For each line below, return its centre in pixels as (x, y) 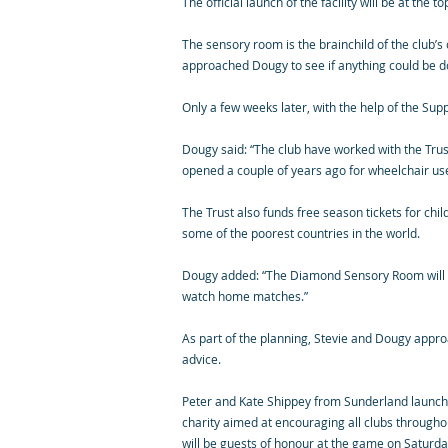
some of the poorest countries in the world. (301, 233)
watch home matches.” (245, 296)
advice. (201, 359)
